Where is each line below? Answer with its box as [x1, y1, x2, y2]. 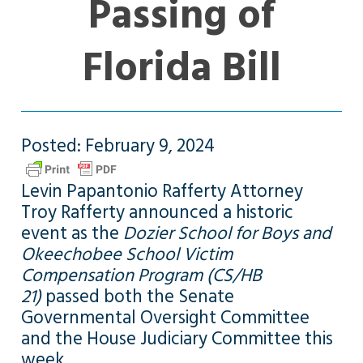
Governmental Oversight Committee [20, 305, 310, 331]
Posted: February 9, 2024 [20, 134, 215, 159]
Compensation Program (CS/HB [20, 263, 262, 288]
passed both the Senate [41, 284, 234, 310]
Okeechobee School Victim [20, 242, 233, 267]
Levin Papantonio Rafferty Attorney [20, 179, 303, 204]
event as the [20, 221, 123, 246]
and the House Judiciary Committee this [20, 327, 333, 352]
